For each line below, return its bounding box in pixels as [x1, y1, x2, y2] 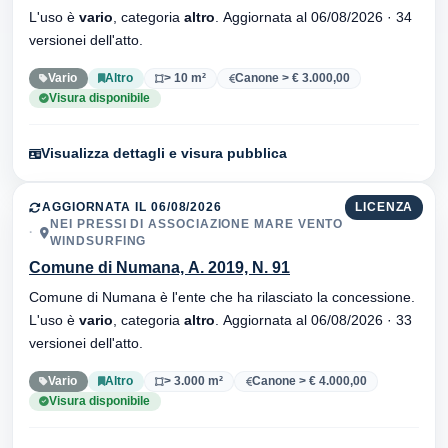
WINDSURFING [50, 234, 147, 247]
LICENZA [354, 200, 414, 213]
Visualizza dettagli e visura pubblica [41, 145, 287, 162]
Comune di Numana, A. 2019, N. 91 [29, 258, 290, 276]
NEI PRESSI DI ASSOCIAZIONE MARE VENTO [50, 217, 344, 230]
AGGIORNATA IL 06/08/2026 [41, 200, 223, 213]
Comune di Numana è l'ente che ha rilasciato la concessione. [29, 288, 415, 305]
